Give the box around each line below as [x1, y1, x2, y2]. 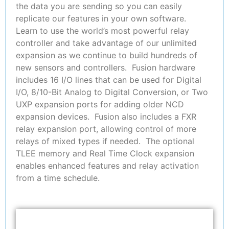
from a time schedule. [16, 173, 100, 184]
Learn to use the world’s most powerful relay [16, 26, 189, 36]
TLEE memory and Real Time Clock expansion [16, 148, 194, 159]
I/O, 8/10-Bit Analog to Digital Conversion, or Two [16, 87, 208, 98]
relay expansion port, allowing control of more [16, 124, 196, 134]
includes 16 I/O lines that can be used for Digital [16, 75, 201, 85]
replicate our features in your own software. [16, 13, 191, 24]
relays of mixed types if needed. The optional [16, 136, 194, 147]
